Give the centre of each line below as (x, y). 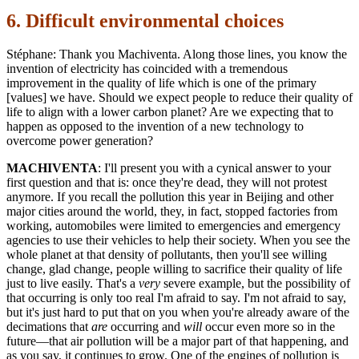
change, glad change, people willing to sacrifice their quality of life (174, 269)
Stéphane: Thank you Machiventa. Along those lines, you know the (177, 54)
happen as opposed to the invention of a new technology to (155, 127)
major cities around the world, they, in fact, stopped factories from (172, 212)
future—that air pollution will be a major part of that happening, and (177, 341)
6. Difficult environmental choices (145, 20)
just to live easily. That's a (73, 284)
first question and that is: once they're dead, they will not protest (167, 183)
